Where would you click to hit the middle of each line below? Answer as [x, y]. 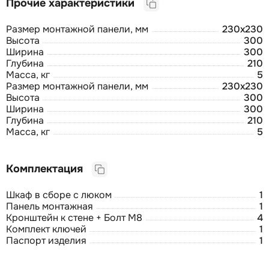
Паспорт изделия [46, 240]
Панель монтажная [50, 206]
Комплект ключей [46, 229]
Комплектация [49, 168]
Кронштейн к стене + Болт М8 [74, 217]
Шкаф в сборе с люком [59, 195]
